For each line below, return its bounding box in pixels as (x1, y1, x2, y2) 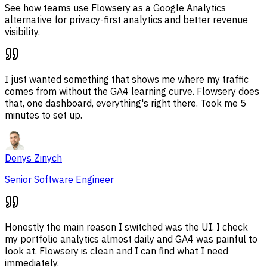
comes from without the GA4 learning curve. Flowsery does (5, 85, 259, 98)
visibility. (5, 26, 40, 38)
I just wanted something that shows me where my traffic (5, 73, 249, 86)
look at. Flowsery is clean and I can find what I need (5, 245, 228, 257)
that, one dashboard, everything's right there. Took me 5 (5, 97, 246, 110)
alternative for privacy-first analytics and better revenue (5, 14, 248, 26)
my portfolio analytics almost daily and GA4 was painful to (5, 233, 257, 246)
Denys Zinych (5, 152, 62, 164)
